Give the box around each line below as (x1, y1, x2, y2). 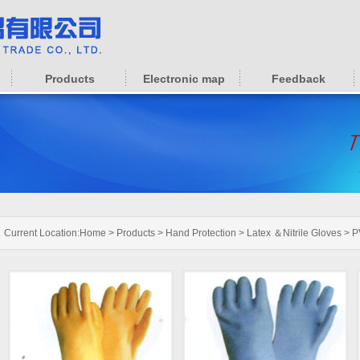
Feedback (271, 72, 325, 85)
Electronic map (143, 72, 225, 85)
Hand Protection (166, 227, 236, 239)
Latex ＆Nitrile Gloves (247, 227, 342, 239)
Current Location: (4, 227, 80, 239)
